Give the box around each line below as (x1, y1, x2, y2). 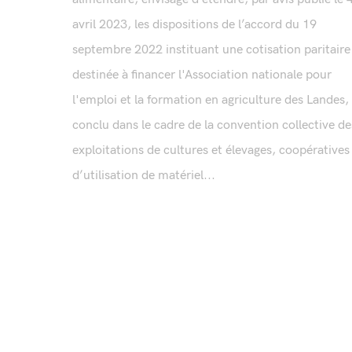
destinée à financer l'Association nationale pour (72, 68, 332, 83)
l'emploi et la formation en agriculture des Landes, (72, 93, 349, 108)
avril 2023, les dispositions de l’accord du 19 (72, 17, 317, 33)
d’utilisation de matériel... (72, 168, 215, 184)
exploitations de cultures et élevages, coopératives (72, 143, 350, 159)
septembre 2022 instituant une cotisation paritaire (72, 42, 350, 58)
